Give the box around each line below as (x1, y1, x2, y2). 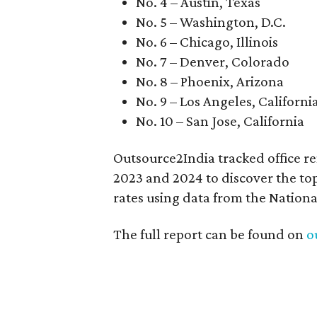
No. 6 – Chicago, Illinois (136, 33, 278, 50)
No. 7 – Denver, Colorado (136, 52, 289, 70)
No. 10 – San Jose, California (136, 112, 304, 129)
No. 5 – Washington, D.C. (136, 13, 286, 30)
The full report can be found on (113, 225, 306, 243)
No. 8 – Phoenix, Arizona (136, 72, 284, 90)
